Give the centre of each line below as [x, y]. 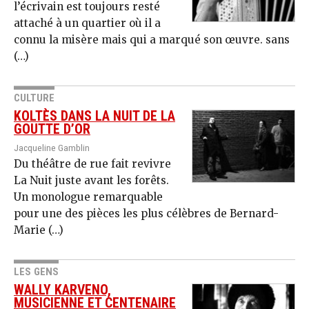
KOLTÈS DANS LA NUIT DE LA [94, 117]
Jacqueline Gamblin [52, 148]
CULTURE [34, 98]
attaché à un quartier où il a [87, 23]
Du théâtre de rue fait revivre [92, 164]
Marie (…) [39, 230]
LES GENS [36, 272]
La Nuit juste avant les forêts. [91, 181]
